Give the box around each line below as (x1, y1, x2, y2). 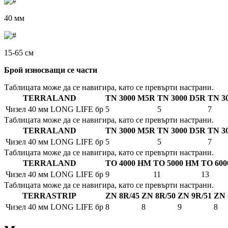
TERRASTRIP (22, 191, 76, 201)
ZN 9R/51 (178, 191, 212, 201)
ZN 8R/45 (105, 191, 139, 201)
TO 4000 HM (105, 159, 151, 168)
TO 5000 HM (153, 159, 199, 168)
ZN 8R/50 (141, 191, 176, 201)
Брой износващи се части (4, 66, 97, 75)
